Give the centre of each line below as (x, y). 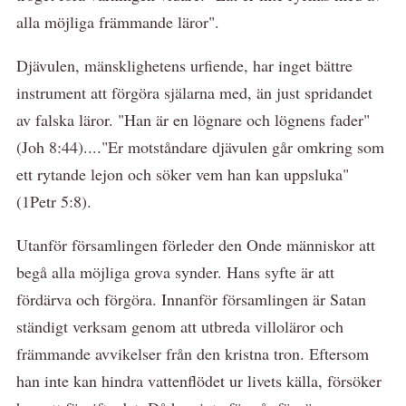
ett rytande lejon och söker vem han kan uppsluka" (183, 174)
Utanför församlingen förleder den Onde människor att (196, 244)
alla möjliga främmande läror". (118, 21)
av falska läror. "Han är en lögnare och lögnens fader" (193, 119)
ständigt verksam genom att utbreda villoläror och (180, 326)
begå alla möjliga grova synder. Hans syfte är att (175, 271)
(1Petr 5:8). (54, 201)
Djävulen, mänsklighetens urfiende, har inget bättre (184, 65)
